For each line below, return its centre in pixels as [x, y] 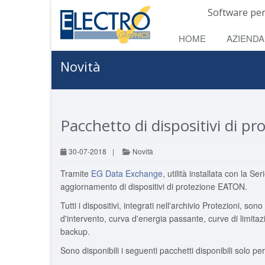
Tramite [76, 173]
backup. [75, 231]
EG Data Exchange [127, 173]
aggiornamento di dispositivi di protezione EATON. [154, 186]
